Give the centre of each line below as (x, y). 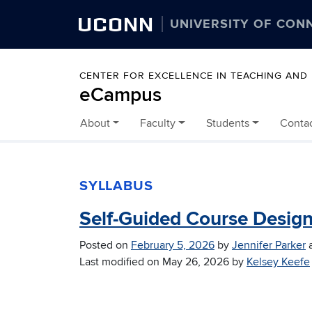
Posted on (105, 245)
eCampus (120, 95)
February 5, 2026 (173, 245)
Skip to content (106, 131)
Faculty (158, 124)
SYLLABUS (116, 186)
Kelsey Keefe (278, 262)
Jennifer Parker (269, 245)
